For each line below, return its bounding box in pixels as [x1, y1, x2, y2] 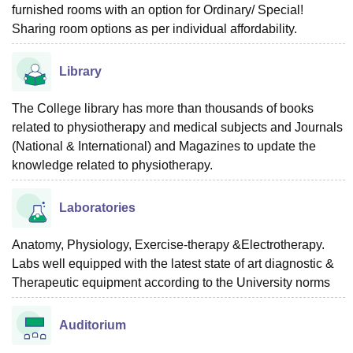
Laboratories [59, 201, 136, 214]
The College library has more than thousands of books [12, 102, 314, 115]
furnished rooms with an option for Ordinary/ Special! [12, 3, 303, 17]
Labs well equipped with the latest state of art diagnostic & [12, 257, 334, 270]
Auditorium [59, 318, 126, 332]
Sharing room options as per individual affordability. [12, 22, 297, 35]
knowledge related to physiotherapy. [12, 158, 213, 172]
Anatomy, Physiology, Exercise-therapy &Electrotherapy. [12, 238, 325, 251]
